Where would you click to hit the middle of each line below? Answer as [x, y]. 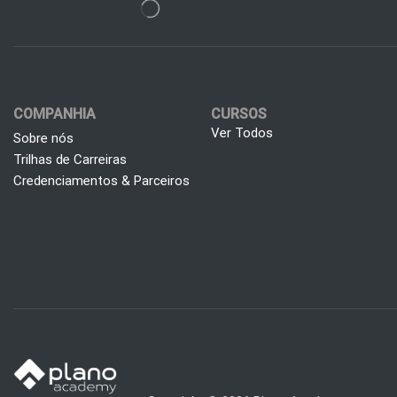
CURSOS [239, 113]
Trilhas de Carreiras [70, 159]
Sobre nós [43, 138]
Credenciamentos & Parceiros [101, 180]
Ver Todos [242, 132]
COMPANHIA [54, 113]
